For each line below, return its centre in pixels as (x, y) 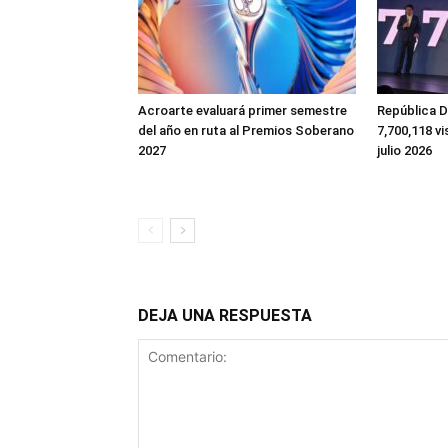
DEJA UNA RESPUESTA (225, 315)
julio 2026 (404, 150)
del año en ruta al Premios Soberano (246, 130)
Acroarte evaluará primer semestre (242, 110)
